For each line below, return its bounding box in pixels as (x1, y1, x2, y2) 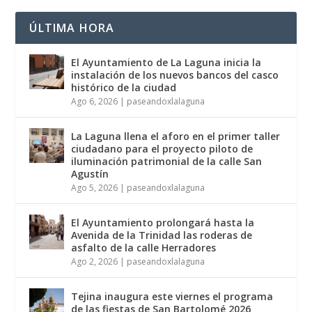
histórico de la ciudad (71, 81, 177, 95)
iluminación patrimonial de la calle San (71, 155, 263, 169)
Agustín (71, 167, 109, 181)
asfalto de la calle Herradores (71, 241, 217, 255)
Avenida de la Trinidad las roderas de (71, 228, 253, 242)
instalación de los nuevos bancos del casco (71, 68, 279, 82)
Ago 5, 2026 (71, 182, 118, 194)
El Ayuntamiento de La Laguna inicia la (71, 56, 262, 70)
